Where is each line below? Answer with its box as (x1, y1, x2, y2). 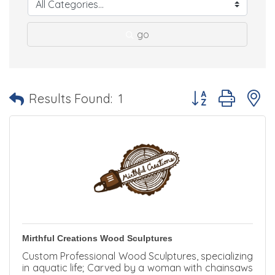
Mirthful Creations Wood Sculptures (22, 233, 172, 244)
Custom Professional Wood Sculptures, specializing (22, 250, 253, 263)
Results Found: (29, 90, 112, 106)
